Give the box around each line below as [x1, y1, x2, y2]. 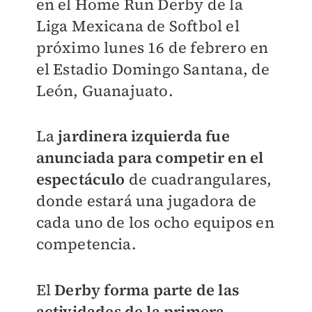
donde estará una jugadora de [36, 190, 257, 211]
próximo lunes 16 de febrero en [36, 37, 269, 58]
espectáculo [36, 169, 125, 189]
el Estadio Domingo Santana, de [36, 58, 270, 79]
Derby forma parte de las [54, 279, 239, 301]
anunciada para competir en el [36, 147, 264, 168]
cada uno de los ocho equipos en [36, 212, 274, 233]
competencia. [36, 233, 136, 254]
